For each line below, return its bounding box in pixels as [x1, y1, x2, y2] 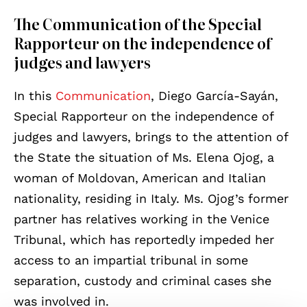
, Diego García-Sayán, [151, 88, 278, 103]
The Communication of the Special [14, 12, 262, 35]
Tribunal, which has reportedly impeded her [14, 232, 274, 247]
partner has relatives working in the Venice [14, 211, 269, 226]
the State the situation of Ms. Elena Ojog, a [14, 149, 274, 164]
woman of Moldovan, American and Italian [14, 170, 266, 185]
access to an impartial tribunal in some [14, 252, 248, 267]
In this [14, 88, 56, 103]
